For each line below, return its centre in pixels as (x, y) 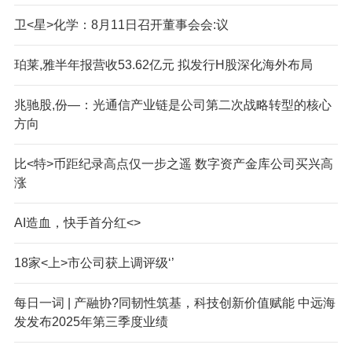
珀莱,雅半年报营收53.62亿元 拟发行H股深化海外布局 (163, 64)
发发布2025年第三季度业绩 (91, 321)
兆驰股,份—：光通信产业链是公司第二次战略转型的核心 (172, 104)
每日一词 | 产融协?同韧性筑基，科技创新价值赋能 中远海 (174, 302)
